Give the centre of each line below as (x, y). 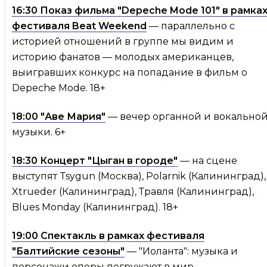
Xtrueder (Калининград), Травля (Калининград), (133, 192)
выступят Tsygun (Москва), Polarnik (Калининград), (139, 176)
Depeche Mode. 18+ (60, 88)
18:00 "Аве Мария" (59, 117)
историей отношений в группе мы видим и (123, 42)
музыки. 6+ (40, 132)
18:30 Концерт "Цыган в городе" (95, 161)
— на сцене (207, 161)
